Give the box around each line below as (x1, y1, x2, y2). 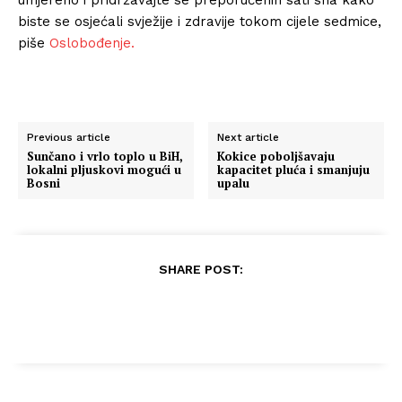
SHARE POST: (159, 261, 243, 276)
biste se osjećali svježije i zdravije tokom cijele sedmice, (18, 13, 381, 30)
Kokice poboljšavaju (217, 147, 336, 164)
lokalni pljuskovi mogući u (27, 161, 181, 178)
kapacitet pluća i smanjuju (217, 161, 371, 178)
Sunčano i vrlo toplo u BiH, (27, 147, 183, 164)
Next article (217, 130, 280, 144)
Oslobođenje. (49, 34, 135, 51)
